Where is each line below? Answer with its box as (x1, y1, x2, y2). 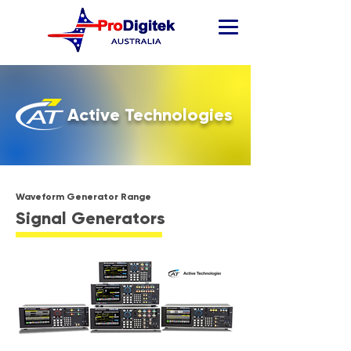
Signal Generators (16, 208, 165, 229)
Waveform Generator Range (16, 191, 151, 202)
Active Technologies (67, 104, 233, 125)
